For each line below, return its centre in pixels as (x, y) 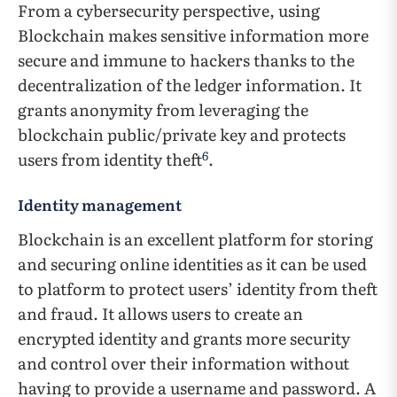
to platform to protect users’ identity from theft (198, 289)
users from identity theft (110, 160)
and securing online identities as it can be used (192, 264)
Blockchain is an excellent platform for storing (195, 239)
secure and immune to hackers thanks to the (186, 60)
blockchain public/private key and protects (182, 135)
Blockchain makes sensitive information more (193, 35)
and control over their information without (183, 363)
